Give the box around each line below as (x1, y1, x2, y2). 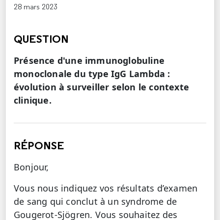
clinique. (14, 94, 52, 106)
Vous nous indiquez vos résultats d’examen (14, 182, 198, 194)
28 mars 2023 (14, 2, 58, 11)
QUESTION (14, 32, 69, 46)
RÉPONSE (14, 138, 64, 152)
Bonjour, (14, 161, 49, 173)
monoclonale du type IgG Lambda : (14, 68, 170, 80)
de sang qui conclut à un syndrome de (14, 195, 177, 207)
